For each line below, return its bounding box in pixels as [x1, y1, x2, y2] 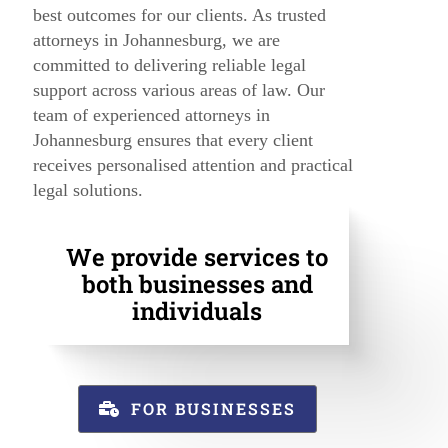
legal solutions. [32, 179, 143, 200]
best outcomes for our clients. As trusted [32, 4, 326, 25]
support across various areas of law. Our [32, 79, 325, 100]
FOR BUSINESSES [130, 398, 296, 420]
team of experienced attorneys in [32, 104, 270, 125]
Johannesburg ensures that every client [32, 129, 313, 150]
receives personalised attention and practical [32, 154, 353, 175]
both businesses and [81, 268, 313, 301]
